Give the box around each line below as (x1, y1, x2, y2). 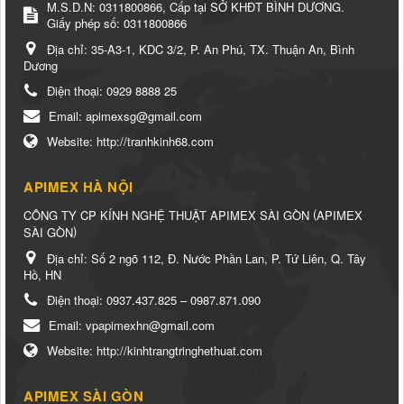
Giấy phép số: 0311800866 (47, 14, 187, 32)
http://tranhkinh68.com (96, 132, 214, 150)
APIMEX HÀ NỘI (23, 176, 133, 197)
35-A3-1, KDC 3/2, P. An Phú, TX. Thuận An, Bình (91, 40, 354, 58)
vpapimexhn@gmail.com (86, 316, 215, 334)
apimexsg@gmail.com (86, 106, 202, 124)
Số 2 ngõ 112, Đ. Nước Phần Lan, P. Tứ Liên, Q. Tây (91, 249, 366, 267)
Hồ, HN (23, 265, 61, 283)
